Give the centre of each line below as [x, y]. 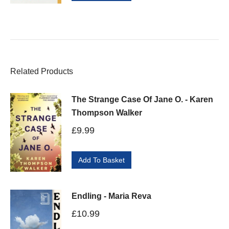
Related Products [42, 72]
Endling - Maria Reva [111, 196]
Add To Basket [101, 160]
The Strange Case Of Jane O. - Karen [142, 100]
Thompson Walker [107, 113]
